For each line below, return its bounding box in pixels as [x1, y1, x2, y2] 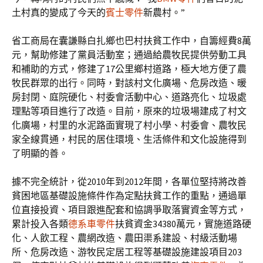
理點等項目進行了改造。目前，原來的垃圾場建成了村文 [12, 105, 247, 117]
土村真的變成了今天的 [12, 6, 106, 18]
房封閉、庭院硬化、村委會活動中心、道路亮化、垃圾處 [12, 91, 247, 103]
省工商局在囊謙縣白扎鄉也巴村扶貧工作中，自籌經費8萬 [12, 35, 251, 46]
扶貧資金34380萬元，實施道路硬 [115, 218, 251, 230]
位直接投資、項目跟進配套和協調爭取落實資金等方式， [12, 204, 247, 215]
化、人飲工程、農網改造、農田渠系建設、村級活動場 [12, 232, 237, 244]
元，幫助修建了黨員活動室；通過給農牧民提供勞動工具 [12, 49, 247, 60]
